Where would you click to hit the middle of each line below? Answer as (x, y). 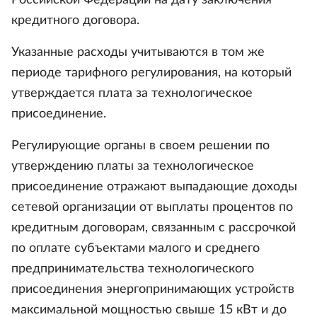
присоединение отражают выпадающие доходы (154, 187)
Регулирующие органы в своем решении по (140, 146)
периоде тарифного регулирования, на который (151, 73)
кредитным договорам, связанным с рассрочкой (154, 228)
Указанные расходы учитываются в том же (138, 52)
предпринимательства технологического (133, 269)
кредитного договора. (75, 21)
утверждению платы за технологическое (133, 166)
